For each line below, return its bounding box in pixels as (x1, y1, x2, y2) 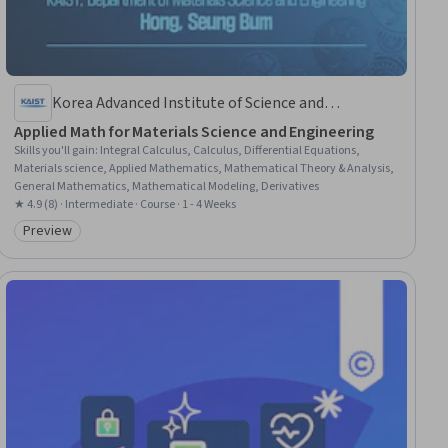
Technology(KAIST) (52, 115, 187, 138)
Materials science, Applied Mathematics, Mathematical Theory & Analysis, (14, 159, 395, 177)
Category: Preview (22, 230, 147, 253)
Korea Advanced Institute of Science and (52, 91, 325, 114)
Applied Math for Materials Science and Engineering (14, 120, 374, 143)
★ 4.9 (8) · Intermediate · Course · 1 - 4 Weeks (14, 195, 237, 213)
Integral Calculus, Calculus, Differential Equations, (100, 141, 361, 159)
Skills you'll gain (14, 141, 96, 159)
